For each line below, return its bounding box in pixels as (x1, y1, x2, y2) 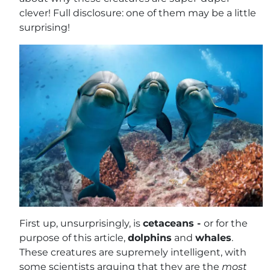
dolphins (128, 232, 172, 244)
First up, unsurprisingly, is (19, 218, 143, 230)
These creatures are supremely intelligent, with (19, 246, 246, 259)
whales (195, 232, 231, 244)
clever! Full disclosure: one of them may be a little (19, 7, 256, 19)
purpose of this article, (19, 232, 128, 244)
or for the (204, 218, 248, 230)
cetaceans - (143, 218, 204, 230)
